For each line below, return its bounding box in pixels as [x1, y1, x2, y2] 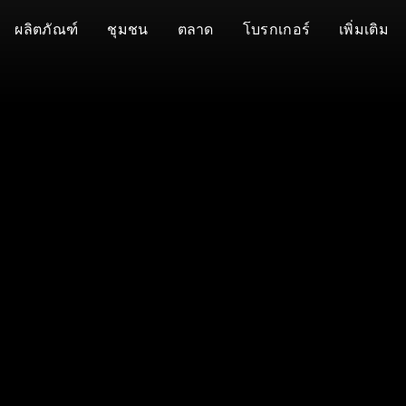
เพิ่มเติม [339, 20, 389, 38]
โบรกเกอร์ [242, 20, 311, 38]
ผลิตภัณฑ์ [14, 20, 79, 38]
